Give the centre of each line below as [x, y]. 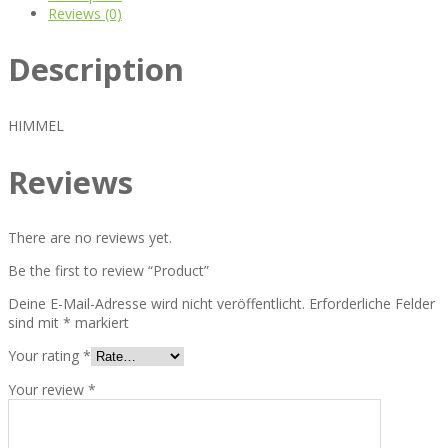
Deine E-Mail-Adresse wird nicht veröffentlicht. [156, 304]
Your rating [45, 356]
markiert [100, 323]
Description [96, 69]
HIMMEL [36, 125]
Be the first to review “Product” [108, 271]
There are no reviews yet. [90, 238]
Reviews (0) [85, 13]
